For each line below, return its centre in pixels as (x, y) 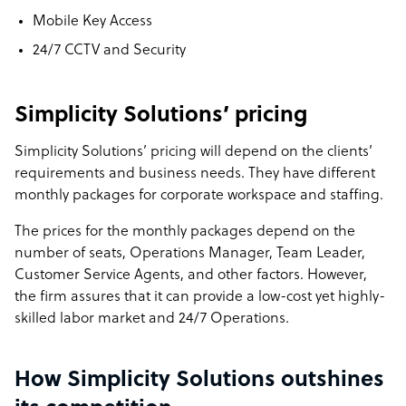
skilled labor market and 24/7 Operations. (152, 319)
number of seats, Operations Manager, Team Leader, (190, 254)
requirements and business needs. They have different (195, 174)
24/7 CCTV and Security (109, 51)
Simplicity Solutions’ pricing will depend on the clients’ (193, 152)
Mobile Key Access (92, 22)
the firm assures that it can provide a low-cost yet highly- (200, 297)
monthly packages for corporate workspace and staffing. (199, 196)
